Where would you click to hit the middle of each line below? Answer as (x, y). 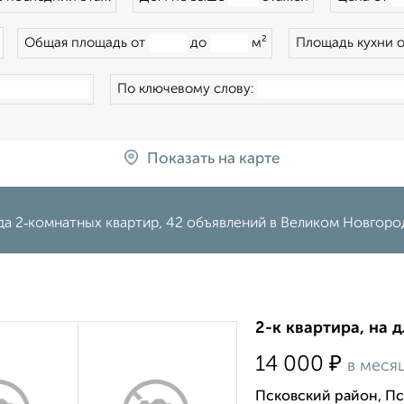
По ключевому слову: (187, 89)
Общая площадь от (87, 43)
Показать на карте (213, 160)
